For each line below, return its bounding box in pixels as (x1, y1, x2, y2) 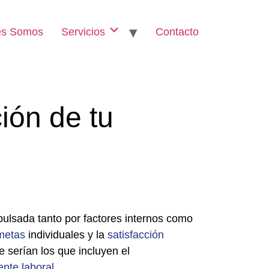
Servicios (61, 26, 108, 38)
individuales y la (25, 229, 107, 241)
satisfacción (107, 229, 164, 241)
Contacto (156, 26, 199, 38)
